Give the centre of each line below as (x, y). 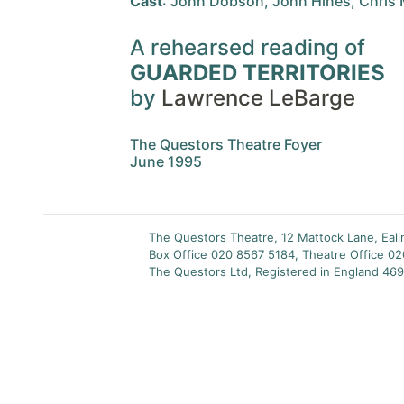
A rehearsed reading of (248, 47)
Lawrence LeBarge (258, 98)
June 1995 (166, 161)
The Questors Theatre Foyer (226, 144)
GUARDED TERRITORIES (257, 73)
